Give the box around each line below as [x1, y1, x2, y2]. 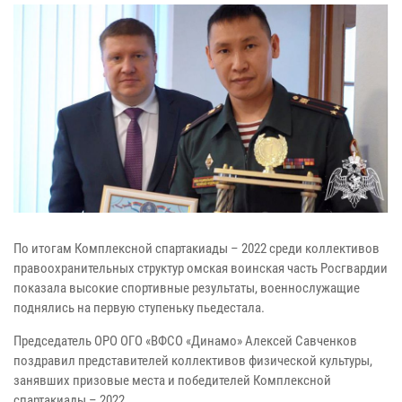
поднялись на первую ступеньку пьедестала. [13, 300, 265, 317]
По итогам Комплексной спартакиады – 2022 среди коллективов [13, 240, 380, 258]
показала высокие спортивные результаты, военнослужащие [13, 280, 360, 297]
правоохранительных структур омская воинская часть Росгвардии [13, 260, 388, 277]
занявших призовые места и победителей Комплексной [13, 372, 331, 389]
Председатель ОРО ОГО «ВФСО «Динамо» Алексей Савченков [13, 333, 357, 350]
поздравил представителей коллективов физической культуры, [13, 353, 372, 370]
